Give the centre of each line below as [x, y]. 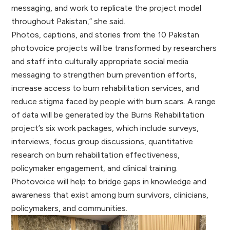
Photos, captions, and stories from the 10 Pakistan [106, 34]
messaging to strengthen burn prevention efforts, [104, 74]
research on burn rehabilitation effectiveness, [96, 155]
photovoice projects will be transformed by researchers [114, 48]
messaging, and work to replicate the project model [107, 8]
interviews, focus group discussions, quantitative [102, 141]
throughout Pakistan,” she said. [70, 21]
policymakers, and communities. [71, 208]
